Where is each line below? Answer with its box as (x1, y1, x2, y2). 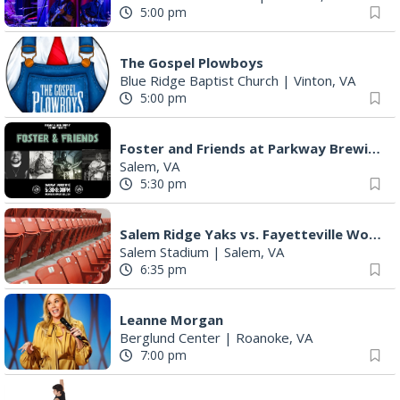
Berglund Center (120, 328, 221, 346)
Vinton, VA (294, 71, 355, 89)
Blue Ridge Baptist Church (120, 71, 279, 89)
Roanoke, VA (236, 328, 312, 346)
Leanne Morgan (120, 310, 223, 329)
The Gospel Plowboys (120, 53, 263, 71)
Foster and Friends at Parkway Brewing (368, 138, 380, 157)
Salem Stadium (120, 242, 209, 261)
